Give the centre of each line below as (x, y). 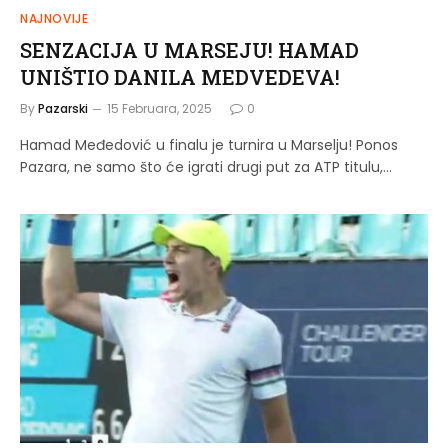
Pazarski (63, 108)
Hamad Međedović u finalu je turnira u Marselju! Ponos (209, 144)
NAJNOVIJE (54, 18)
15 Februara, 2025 (159, 108)
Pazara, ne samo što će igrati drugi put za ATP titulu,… (206, 166)
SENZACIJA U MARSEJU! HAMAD (189, 49)
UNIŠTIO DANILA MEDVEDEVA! (180, 76)
